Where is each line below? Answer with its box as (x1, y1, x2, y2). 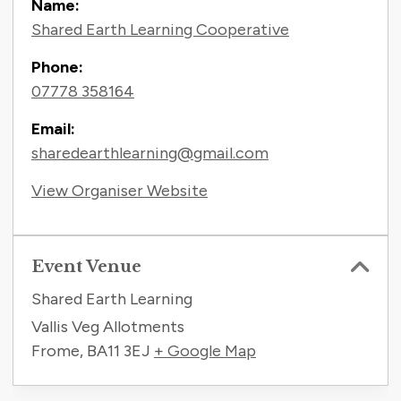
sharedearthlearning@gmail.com (31, 143, 269, 164)
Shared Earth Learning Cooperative (31, 20, 289, 40)
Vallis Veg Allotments (31, 317, 184, 337)
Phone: (31, 57, 83, 78)
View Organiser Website (31, 181, 208, 201)
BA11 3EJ (87, 341, 150, 362)
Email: (31, 119, 75, 140)
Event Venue (31, 256, 141, 277)
